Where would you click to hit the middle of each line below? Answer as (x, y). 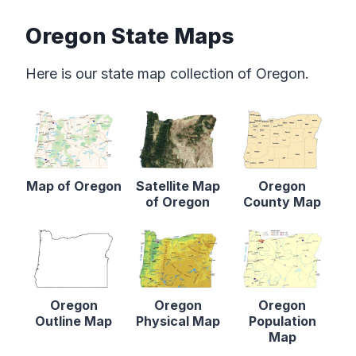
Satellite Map (178, 186)
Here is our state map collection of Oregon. (167, 74)
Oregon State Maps (130, 36)
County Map (282, 202)
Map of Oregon (74, 186)
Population (282, 321)
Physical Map (178, 321)
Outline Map (74, 321)
